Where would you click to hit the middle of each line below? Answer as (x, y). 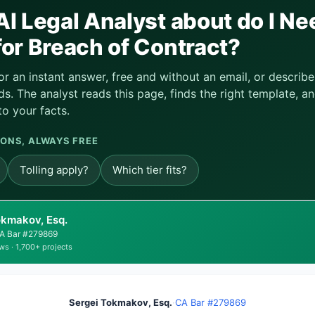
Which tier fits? (150, 170)
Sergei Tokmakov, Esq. (121, 302)
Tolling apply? (54, 170)
